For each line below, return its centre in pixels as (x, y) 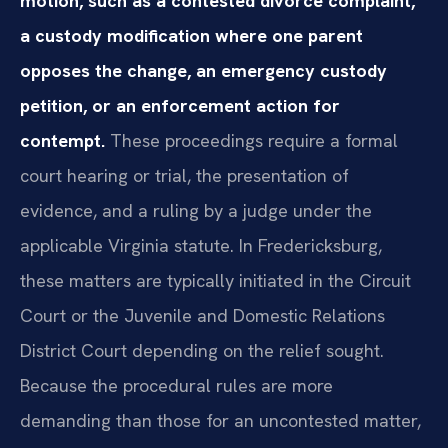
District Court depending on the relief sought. (202, 350)
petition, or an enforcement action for (180, 105)
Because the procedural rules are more (176, 385)
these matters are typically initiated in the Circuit (215, 280)
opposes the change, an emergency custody (203, 70)
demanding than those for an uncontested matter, (220, 420)
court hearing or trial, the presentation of (184, 175)
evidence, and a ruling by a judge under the (196, 210)
